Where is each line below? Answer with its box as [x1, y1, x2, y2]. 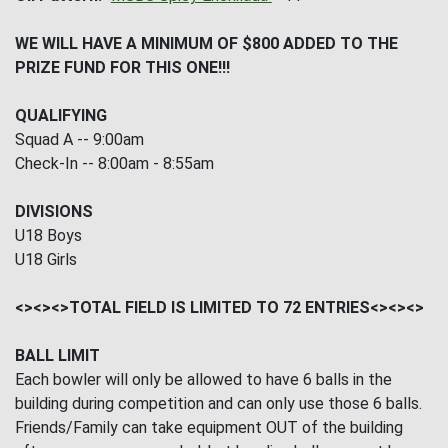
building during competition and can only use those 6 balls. [15, 394, 426, 414]
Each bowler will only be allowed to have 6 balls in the [15, 370, 392, 390]
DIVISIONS [15, 202, 93, 222]
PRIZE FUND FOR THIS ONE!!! [15, 58, 230, 78]
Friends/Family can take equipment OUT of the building [15, 418, 403, 438]
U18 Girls [15, 250, 77, 270]
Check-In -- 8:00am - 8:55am [15, 154, 214, 174]
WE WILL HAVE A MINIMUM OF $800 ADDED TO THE [15, 34, 398, 54]
